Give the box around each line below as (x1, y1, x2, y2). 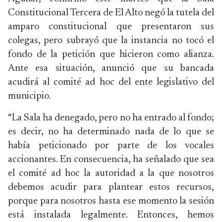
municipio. (8, 91, 51, 101)
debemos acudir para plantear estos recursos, (8, 182, 214, 192)
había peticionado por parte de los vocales (8, 141, 214, 151)
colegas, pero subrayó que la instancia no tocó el (8, 36, 214, 46)
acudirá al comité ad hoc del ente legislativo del (8, 77, 214, 87)
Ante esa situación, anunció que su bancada (8, 63, 214, 73)
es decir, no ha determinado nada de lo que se (8, 127, 214, 137)
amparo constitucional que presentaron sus (8, 22, 214, 32)
